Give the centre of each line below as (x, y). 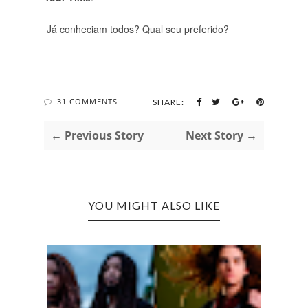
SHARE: (168, 102)
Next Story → (221, 135)
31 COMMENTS (87, 101)
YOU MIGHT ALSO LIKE (154, 205)
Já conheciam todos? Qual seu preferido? (136, 29)
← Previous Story (97, 135)
